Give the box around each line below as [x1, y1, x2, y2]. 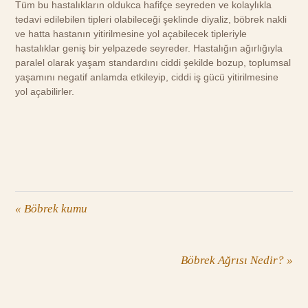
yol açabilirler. [15, 86, 75, 98]
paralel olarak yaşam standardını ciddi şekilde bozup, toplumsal [15, 57, 291, 69]
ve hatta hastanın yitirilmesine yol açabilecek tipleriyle [15, 28, 247, 40]
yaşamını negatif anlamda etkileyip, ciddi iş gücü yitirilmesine [15, 71, 279, 83]
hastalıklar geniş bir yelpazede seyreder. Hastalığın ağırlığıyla [15, 43, 283, 54]
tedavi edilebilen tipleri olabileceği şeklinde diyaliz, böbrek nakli [15, 14, 287, 25]
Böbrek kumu [21, 202, 88, 216]
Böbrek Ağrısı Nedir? [180, 254, 287, 267]
